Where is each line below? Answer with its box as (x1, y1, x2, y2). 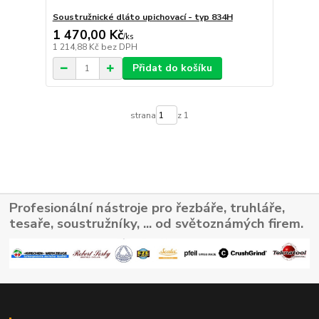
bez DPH (100, 41, 137, 53)
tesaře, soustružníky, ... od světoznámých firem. (9, 214, 304, 233)
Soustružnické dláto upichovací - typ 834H (52, 11, 233, 23)
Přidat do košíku (132, 61, 212, 75)
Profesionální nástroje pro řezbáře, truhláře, (9, 198, 286, 217)
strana (130, 109, 156, 121)
